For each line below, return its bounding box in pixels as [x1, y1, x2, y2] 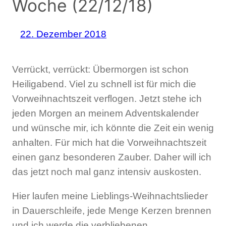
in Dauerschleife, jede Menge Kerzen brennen [12, 205, 211, 216]
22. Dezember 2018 [20, 28, 106, 39]
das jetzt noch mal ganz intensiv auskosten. [12, 166, 201, 178]
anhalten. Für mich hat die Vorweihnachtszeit [12, 137, 206, 148]
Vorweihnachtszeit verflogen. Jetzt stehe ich [12, 93, 202, 104]
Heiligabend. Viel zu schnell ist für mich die [12, 79, 196, 90]
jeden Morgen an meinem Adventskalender [12, 108, 199, 119]
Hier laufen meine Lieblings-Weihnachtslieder [12, 191, 208, 202]
